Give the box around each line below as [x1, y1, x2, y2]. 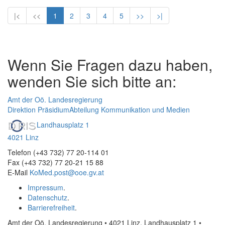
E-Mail [8, 167, 30, 177]
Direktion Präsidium [8, 104, 69, 115]
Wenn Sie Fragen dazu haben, [8, 54, 212, 75]
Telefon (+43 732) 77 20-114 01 [8, 147, 109, 157]
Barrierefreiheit [28, 202, 75, 212]
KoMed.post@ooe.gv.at [30, 167, 104, 177]
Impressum [28, 182, 63, 192]
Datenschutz [28, 192, 67, 202]
